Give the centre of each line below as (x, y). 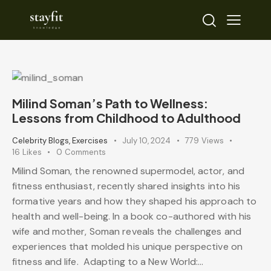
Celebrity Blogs (41, 140)
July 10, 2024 (146, 140)
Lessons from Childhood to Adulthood (126, 117)
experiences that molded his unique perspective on (127, 247)
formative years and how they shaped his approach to (135, 201)
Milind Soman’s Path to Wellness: (110, 103)
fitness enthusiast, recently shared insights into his (126, 186)
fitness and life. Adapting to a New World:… (108, 262)
